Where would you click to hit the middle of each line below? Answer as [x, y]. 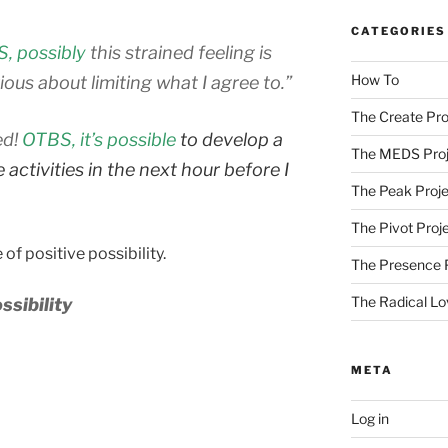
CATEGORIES [398, 31]
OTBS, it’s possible [101, 140]
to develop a [231, 140]
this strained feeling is [179, 53]
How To [374, 80]
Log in [369, 419]
